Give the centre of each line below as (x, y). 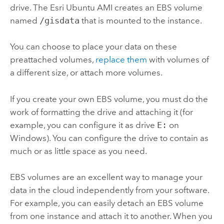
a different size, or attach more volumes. (86, 73)
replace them (121, 60)
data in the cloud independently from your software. (109, 190)
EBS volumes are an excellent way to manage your (106, 177)
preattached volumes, (52, 60)
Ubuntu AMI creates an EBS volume (133, 8)
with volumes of (178, 60)
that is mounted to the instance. (140, 21)
